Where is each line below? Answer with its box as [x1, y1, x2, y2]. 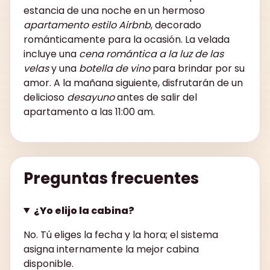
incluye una [24, 46, 79, 61]
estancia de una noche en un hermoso [24, 3, 205, 17]
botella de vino [79, 61, 150, 75]
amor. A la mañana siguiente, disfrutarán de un [24, 75, 243, 90]
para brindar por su [150, 61, 245, 75]
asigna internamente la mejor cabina [24, 242, 199, 256]
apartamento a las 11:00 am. [24, 104, 155, 119]
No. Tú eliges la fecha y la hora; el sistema [24, 227, 218, 242]
